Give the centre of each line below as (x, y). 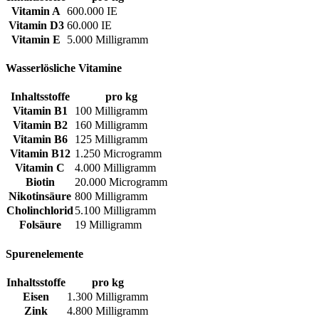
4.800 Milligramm (108, 310)
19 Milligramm (108, 225)
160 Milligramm (111, 125)
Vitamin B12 (40, 154)
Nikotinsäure (40, 197)
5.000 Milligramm (108, 39)
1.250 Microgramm (118, 154)
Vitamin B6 (40, 140)
